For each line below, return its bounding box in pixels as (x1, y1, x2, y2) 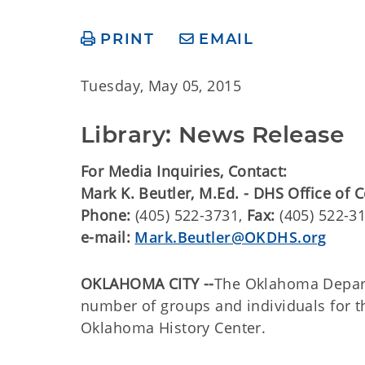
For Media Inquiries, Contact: (81, 161, 288, 181)
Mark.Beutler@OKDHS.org (134, 227, 327, 247)
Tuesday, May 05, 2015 (81, 76, 242, 95)
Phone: (81, 205, 131, 225)
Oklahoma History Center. (81, 318, 266, 337)
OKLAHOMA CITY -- (81, 274, 214, 293)
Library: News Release (81, 121, 345, 148)
